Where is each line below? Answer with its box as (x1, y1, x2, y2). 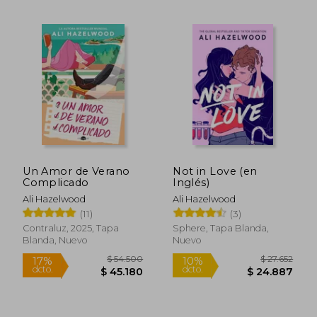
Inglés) (173, 175, 210, 189)
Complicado (23, 175, 89, 189)
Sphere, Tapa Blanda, (173, 222, 270, 234)
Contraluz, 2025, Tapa (23, 222, 120, 234)
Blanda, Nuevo (23, 234, 88, 246)
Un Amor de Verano (23, 164, 130, 178)
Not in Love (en (173, 164, 258, 178)
